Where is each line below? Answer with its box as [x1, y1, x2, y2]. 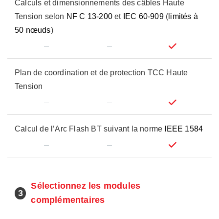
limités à [168, 12, 198, 21]
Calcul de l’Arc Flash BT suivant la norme [15, 125, 165, 133]
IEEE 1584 [164, 125, 203, 133]
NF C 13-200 [66, 12, 113, 21]
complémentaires [31, 195, 105, 205]
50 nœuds [15, 26, 51, 34]
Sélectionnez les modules [31, 181, 141, 191]
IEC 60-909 [123, 12, 164, 21]
